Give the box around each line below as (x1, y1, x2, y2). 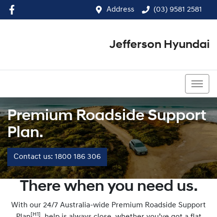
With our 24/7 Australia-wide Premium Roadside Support (11, 201, 206, 209)
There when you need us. (19, 179, 198, 195)
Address (107, 6, 134, 14)
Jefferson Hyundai (109, 39, 210, 51)
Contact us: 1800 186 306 (14, 153, 101, 161)
